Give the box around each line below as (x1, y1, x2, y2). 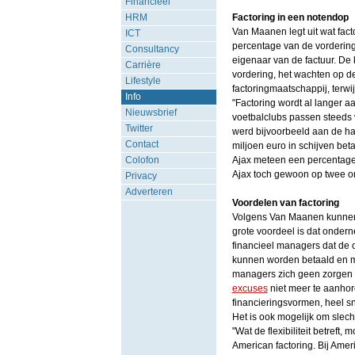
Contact (124, 139, 158, 150)
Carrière (124, 59, 161, 71)
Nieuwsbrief (124, 107, 177, 118)
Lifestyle (124, 75, 161, 86)
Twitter (124, 123, 153, 134)
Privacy (124, 170, 157, 181)
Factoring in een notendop (231, 12, 349, 23)
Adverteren (124, 186, 173, 197)
